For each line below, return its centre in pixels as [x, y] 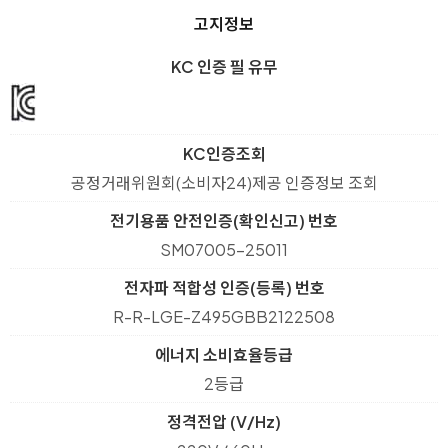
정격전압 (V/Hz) [224, 422]
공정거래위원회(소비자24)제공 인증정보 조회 [224, 183]
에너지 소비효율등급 [224, 355]
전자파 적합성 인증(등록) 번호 [224, 288]
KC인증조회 [224, 154]
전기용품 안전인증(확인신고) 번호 [224, 221]
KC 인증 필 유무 [224, 67]
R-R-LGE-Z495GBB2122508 [224, 317]
